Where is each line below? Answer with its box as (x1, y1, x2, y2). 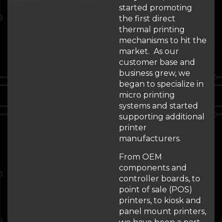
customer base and (119, 57, 195, 67)
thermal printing (119, 25, 185, 34)
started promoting (119, 3, 192, 12)
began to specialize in (119, 79, 204, 89)
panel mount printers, (119, 207, 206, 216)
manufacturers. (119, 134, 181, 143)
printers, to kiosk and (119, 196, 201, 205)
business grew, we (119, 68, 190, 78)
